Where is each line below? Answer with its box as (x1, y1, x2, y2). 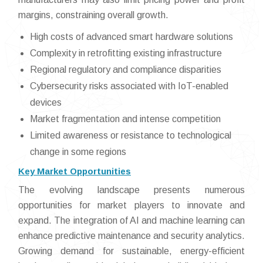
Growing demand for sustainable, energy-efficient (18, 246, 245, 257)
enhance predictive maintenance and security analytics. (18, 231, 245, 241)
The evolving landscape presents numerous (18, 185, 245, 195)
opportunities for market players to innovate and (18, 200, 245, 211)
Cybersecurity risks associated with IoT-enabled (30, 81, 228, 92)
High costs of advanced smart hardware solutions (30, 32, 233, 42)
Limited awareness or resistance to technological (30, 130, 231, 141)
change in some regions (30, 147, 126, 157)
